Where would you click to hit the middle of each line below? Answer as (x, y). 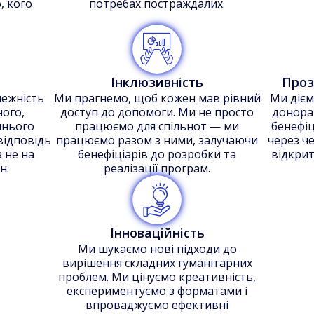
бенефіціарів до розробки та (157, 154)
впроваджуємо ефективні (157, 305)
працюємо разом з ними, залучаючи (157, 140)
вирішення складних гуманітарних (157, 263)
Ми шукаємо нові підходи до (157, 249)
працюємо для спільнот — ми (157, 126)
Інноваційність (157, 233)
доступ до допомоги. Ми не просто (157, 112)
